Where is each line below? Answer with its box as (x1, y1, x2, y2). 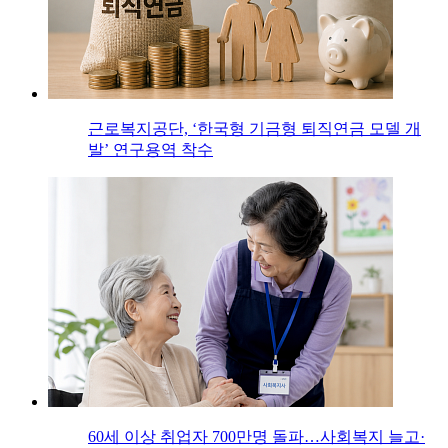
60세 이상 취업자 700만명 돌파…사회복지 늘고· (88, 428, 425, 446)
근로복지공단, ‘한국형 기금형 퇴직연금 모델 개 (88, 120, 421, 138)
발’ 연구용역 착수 (88, 141, 213, 159)
